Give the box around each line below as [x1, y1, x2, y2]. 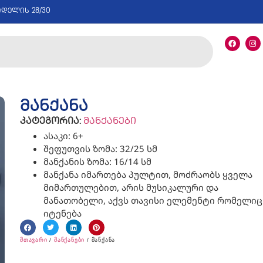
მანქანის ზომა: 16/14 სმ [43, 156, 151, 168]
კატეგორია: [19, 117, 81, 127]
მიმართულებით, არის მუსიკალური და [43, 181, 218, 194]
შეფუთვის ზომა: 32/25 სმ [43, 143, 157, 155]
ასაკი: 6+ [43, 130, 83, 142]
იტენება [43, 207, 82, 220]
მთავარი [19, 237, 48, 244]
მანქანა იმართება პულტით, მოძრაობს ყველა [43, 168, 252, 181]
